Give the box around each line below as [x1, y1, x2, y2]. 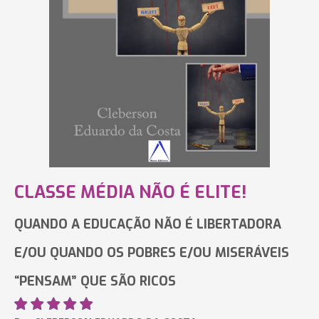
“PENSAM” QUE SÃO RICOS [14, 273, 176, 290]
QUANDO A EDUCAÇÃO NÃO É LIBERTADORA [14, 216, 281, 233]
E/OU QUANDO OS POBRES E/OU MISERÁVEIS [14, 244, 289, 261]
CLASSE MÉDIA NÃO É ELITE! [14, 181, 246, 204]
